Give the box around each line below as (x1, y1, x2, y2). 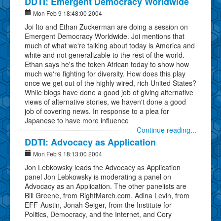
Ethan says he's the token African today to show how (25, 59, 189, 69)
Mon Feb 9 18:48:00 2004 (32, 8, 102, 17)
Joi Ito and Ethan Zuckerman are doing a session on (25, 21, 188, 32)
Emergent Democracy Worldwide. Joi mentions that (25, 31, 184, 41)
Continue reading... (137, 124, 196, 135)
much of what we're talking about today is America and (25, 40, 195, 50)
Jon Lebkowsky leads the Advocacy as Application (25, 162, 181, 172)
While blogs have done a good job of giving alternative (25, 87, 193, 97)
